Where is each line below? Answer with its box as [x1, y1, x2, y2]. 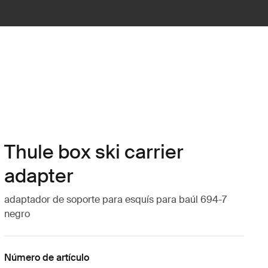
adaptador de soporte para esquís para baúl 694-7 [4, 193, 227, 206]
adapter [4, 163, 74, 188]
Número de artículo [4, 251, 89, 264]
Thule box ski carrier [4, 139, 184, 165]
